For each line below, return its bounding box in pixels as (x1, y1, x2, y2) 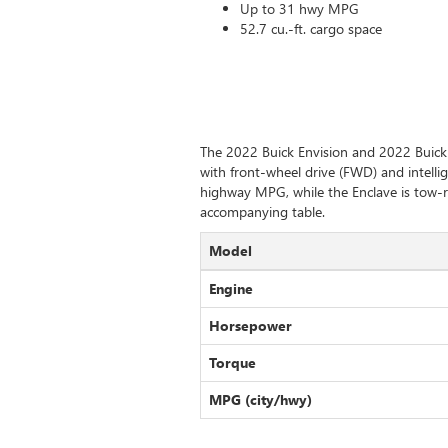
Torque (208, 353, 256, 372)
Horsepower (208, 316, 292, 335)
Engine (208, 279, 253, 298)
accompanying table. (199, 202, 325, 221)
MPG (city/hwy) (208, 390, 312, 409)
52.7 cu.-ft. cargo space (239, 19, 382, 38)
